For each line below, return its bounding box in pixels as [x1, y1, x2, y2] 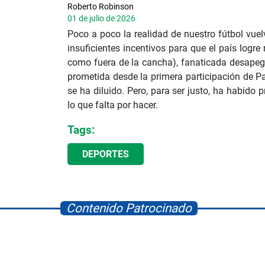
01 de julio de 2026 [67, 13, 135, 23]
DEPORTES [82, 148, 129, 160]
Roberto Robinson [67, 1, 134, 11]
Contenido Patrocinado [66, 201, 192, 215]
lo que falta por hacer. [67, 99, 158, 111]
